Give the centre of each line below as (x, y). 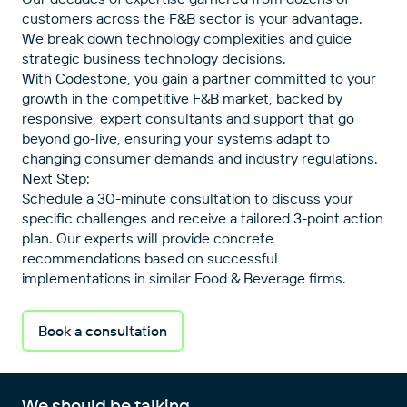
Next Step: (56, 178)
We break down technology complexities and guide (187, 38)
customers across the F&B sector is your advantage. (192, 18)
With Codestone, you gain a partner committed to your (199, 78)
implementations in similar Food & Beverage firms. (184, 278)
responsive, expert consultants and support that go (188, 118)
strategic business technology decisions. (154, 58)
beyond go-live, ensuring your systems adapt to (176, 138)
